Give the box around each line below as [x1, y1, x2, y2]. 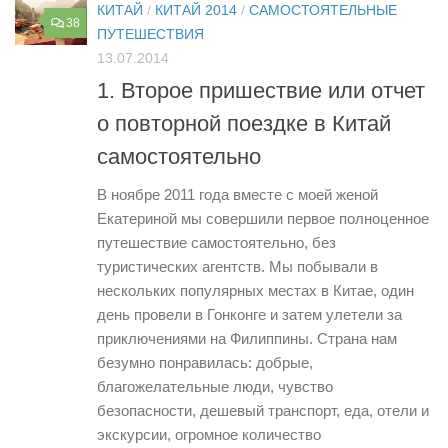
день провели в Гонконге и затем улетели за [97, 305, 402, 323]
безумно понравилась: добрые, [97, 353, 313, 371]
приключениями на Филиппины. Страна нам [97, 329, 397, 347]
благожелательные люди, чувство [97, 377, 333, 395]
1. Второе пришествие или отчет [97, 77, 425, 103]
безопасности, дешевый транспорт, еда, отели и [97, 401, 429, 419]
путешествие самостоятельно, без [97, 233, 336, 251]
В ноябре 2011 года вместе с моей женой [97, 185, 378, 203]
